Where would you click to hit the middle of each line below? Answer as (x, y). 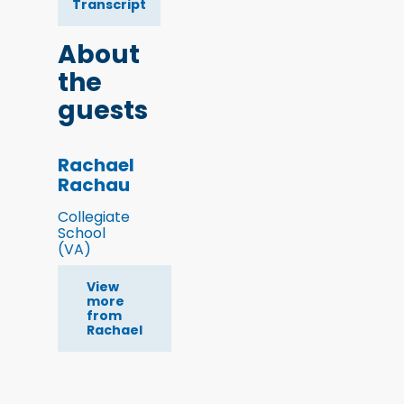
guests (103, 111)
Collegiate (94, 217)
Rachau (94, 185)
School (82, 234)
